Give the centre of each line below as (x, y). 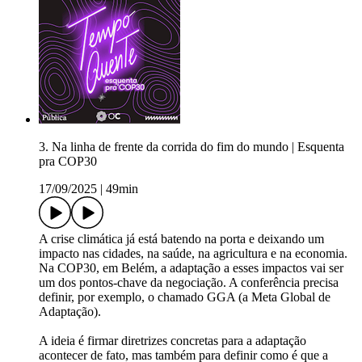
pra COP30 (68, 162)
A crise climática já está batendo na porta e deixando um (181, 239)
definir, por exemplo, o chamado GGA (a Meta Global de (185, 297)
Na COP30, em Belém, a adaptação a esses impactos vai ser (191, 268)
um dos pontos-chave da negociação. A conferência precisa (189, 283)
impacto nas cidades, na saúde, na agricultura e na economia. (193, 254)
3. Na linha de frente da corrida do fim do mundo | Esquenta (192, 147)
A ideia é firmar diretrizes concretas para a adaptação (173, 341)
